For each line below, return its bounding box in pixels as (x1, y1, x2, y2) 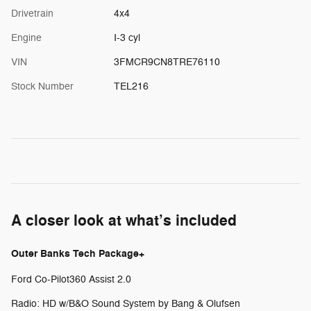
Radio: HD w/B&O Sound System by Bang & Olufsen (11, 297, 240, 310)
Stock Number (11, 80, 74, 92)
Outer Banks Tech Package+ (11, 246, 144, 260)
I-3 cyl (113, 31, 140, 44)
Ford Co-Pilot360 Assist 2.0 (11, 273, 131, 285)
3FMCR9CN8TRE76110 (113, 56, 220, 68)
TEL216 (113, 80, 149, 92)
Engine (11, 31, 42, 44)
